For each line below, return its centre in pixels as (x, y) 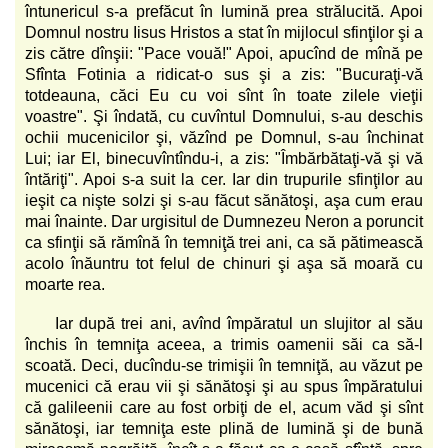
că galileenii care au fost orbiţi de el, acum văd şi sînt (224, 407)
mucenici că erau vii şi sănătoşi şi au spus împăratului (224, 386)
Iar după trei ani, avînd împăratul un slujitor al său (239, 323)
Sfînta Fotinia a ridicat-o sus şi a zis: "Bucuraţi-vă (224, 74)
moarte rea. (65, 284)
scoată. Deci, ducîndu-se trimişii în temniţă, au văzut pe (224, 365)
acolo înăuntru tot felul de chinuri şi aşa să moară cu (224, 263)
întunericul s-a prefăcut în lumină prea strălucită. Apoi (224, 11)
